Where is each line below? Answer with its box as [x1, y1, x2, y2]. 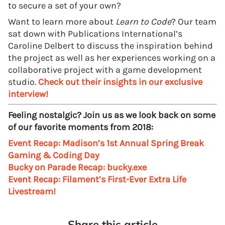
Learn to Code [116, 16, 171, 27]
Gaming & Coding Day [8, 149, 99, 161]
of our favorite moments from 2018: [8, 121, 153, 133]
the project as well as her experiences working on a [8, 52, 215, 63]
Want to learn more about [8, 16, 116, 27]
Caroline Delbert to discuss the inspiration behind [8, 40, 213, 51]
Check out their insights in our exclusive [38, 76, 202, 87]
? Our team [171, 16, 216, 27]
